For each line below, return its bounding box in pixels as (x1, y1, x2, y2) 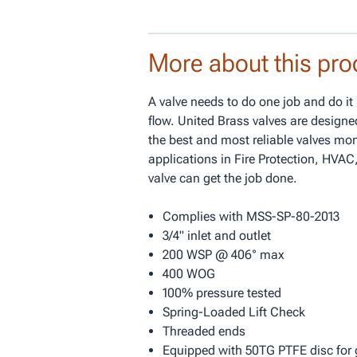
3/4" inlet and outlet (162, 228, 271, 243)
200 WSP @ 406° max (162, 247, 284, 262)
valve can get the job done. (148, 171, 297, 186)
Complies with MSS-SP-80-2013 (162, 209, 339, 224)
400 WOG (162, 266, 215, 281)
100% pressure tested (162, 285, 281, 300)
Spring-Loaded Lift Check (162, 304, 305, 320)
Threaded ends (162, 324, 245, 339)
